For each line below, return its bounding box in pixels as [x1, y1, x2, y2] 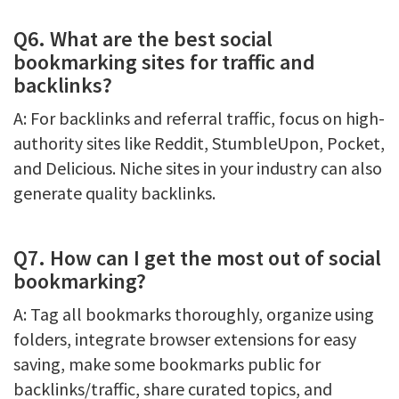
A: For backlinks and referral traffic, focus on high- [13, 107, 385, 129]
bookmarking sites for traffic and [13, 48, 315, 76]
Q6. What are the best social [13, 25, 273, 53]
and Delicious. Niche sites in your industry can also [13, 157, 382, 179]
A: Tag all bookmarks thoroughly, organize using [13, 303, 374, 325]
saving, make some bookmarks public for [13, 353, 321, 375]
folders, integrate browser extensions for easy [13, 328, 356, 350]
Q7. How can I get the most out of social [13, 244, 381, 272]
